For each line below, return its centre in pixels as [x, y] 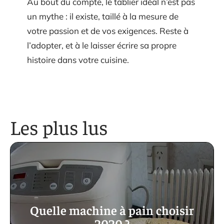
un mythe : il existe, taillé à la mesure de [103, 16]
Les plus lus [59, 127]
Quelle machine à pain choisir [112, 210]
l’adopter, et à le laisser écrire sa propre [102, 45]
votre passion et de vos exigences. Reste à [108, 31]
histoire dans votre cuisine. [78, 60]
